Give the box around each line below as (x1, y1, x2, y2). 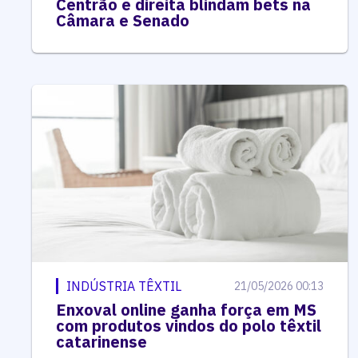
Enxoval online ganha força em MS (56, 299, 316, 321)
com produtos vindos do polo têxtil (56, 315, 321, 337)
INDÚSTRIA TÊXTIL (66, 278, 181, 295)
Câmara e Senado (56, 10, 189, 32)
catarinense (56, 331, 147, 353)
